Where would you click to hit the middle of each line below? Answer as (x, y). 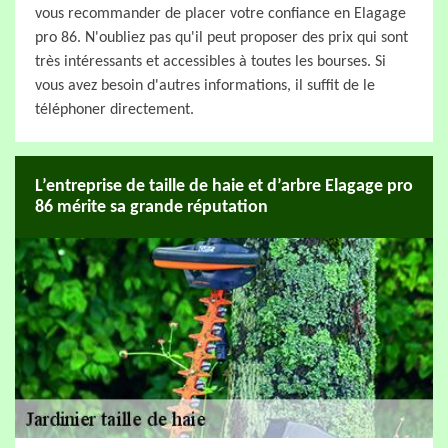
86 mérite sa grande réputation (151, 207)
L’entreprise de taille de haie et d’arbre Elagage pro (224, 186)
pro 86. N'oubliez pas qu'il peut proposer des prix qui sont (221, 38)
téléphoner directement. (114, 110)
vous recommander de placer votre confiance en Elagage (220, 14)
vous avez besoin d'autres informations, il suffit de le (205, 86)
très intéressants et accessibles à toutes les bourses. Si (210, 62)
